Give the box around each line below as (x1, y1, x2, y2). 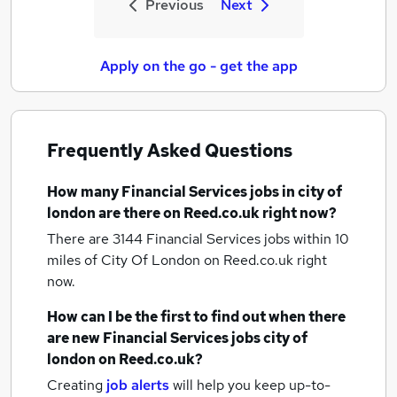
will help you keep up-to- (173, 376, 331, 394)
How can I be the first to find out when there (47, 307, 346, 326)
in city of (282, 183, 342, 201)
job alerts (106, 376, 169, 394)
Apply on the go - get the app (99, 57, 298, 75)
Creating (47, 376, 103, 394)
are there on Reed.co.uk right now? (96, 204, 337, 222)
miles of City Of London (47, 251, 204, 269)
